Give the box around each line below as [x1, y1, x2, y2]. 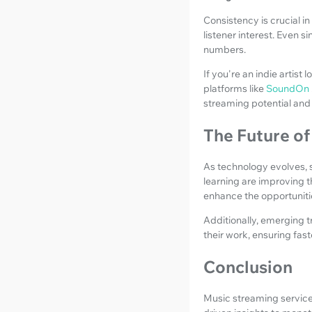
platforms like [203, 81, 266, 95]
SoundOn [266, 81, 309, 95]
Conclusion [203, 256, 292, 277]
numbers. [203, 42, 246, 56]
